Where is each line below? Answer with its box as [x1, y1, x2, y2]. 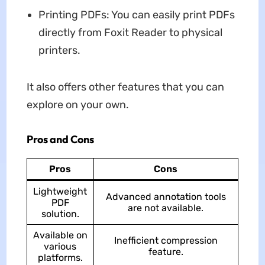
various [44, 240, 77, 252]
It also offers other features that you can [26, 80, 224, 93]
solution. [41, 208, 79, 219]
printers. [38, 43, 80, 57]
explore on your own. [26, 98, 129, 111]
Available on [33, 229, 88, 241]
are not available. [128, 202, 204, 214]
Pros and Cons [26, 132, 94, 146]
